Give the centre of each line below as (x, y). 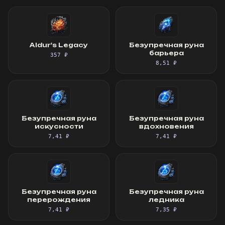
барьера (166, 53)
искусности (59, 126)
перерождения (59, 200)
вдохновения (166, 126)
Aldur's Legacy (59, 45)
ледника (166, 200)
